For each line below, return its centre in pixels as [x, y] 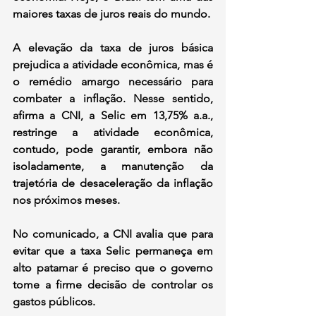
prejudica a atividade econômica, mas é [113, 64]
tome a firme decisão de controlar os [113, 284]
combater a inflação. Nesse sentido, [113, 98]
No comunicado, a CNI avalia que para [113, 233]
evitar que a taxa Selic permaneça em [113, 250]
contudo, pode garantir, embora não [113, 149]
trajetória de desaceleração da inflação [113, 183]
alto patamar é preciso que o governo [113, 267]
